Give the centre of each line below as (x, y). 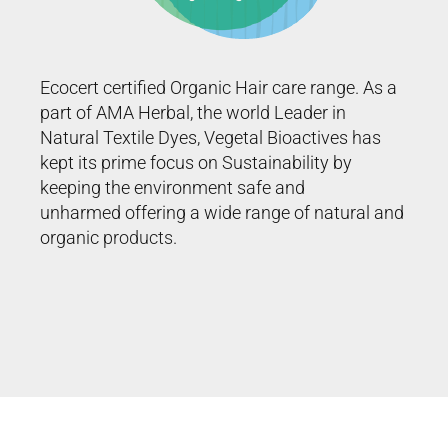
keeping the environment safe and (172, 187)
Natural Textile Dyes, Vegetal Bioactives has (210, 137)
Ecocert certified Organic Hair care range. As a (218, 87)
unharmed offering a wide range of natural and (222, 212)
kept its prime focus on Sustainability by (196, 162)
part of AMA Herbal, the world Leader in (193, 112)
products (138, 237)
